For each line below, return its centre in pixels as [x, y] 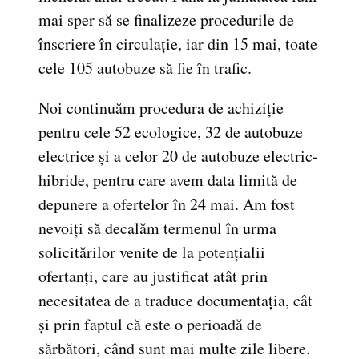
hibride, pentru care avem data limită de [168, 179]
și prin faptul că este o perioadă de [150, 324]
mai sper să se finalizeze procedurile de [166, 19]
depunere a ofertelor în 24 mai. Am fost [167, 204]
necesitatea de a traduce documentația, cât [175, 300]
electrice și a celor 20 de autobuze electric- [178, 155]
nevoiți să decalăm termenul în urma [157, 228]
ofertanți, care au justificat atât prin [153, 276]
